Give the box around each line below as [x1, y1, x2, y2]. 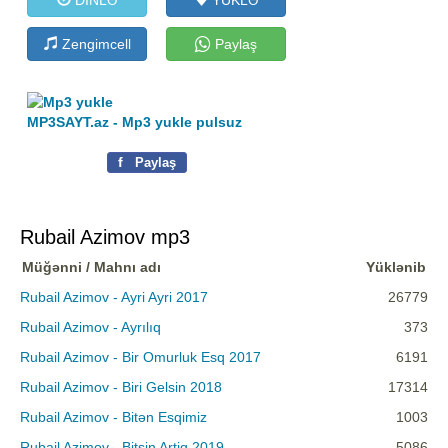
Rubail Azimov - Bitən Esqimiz [20, 409, 207, 426]
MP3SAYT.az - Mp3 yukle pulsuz [27, 114, 243, 131]
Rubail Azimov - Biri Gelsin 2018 [20, 379, 222, 396]
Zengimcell [57, 35, 131, 52]
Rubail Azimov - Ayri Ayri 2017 [20, 289, 208, 306]
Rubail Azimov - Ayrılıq [20, 319, 161, 336]
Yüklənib [366, 259, 426, 276]
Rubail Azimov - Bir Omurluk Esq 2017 [20, 349, 261, 366]
